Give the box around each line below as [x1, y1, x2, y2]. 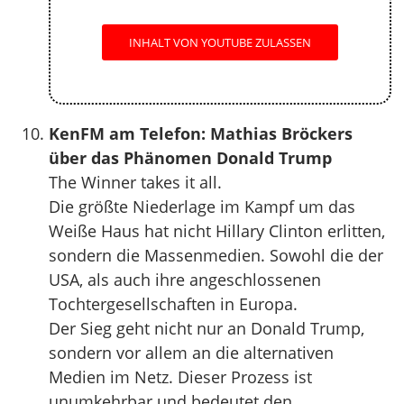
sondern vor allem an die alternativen [49, 342, 334, 363]
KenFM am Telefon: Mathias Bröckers [49, 123, 353, 144]
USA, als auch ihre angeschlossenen [49, 269, 321, 290]
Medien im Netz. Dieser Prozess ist [49, 366, 312, 388]
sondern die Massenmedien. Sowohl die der [49, 244, 383, 266]
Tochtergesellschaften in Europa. [49, 293, 298, 315]
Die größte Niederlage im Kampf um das [49, 196, 355, 217]
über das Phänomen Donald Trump [49, 147, 332, 169]
